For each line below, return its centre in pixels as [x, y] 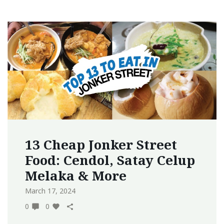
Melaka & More [76, 176]
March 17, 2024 [50, 191]
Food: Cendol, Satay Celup [110, 160]
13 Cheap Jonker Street [101, 145]
